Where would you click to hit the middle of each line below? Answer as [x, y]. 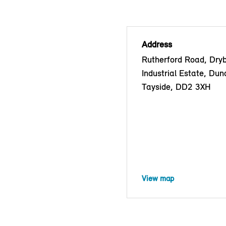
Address [157, 44]
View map [158, 178]
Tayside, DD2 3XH [176, 87]
